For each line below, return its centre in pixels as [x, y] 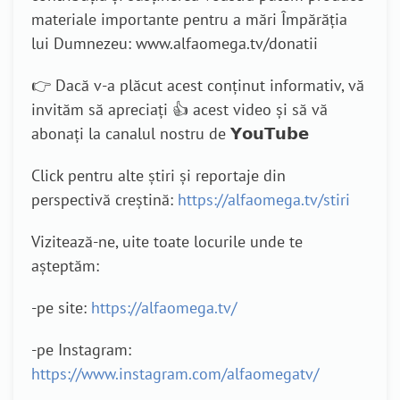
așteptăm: [65, 266]
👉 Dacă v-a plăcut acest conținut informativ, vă [198, 86]
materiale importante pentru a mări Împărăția [189, 20]
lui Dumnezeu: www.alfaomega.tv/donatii [175, 44]
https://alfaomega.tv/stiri [264, 200]
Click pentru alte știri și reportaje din [158, 176]
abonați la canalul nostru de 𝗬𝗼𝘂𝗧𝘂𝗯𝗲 [170, 134]
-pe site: [61, 308]
